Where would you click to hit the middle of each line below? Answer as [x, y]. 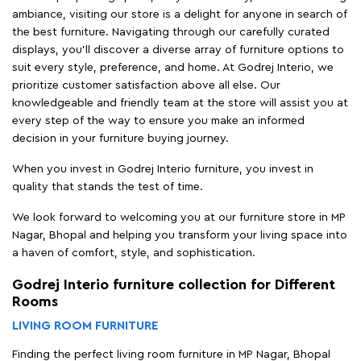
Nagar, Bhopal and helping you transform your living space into [180, 235]
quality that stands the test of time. [108, 187]
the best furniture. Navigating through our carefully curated [171, 32]
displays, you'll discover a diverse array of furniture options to [178, 50]
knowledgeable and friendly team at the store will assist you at [180, 103]
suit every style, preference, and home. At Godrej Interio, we [173, 67]
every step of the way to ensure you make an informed [158, 120]
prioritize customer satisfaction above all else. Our [146, 85]
